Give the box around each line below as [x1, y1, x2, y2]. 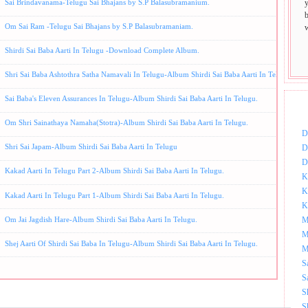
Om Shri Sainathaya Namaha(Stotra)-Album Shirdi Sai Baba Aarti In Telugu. [5, 118, 248, 127]
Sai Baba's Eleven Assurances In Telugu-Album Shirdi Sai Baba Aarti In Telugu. [5, 94, 258, 103]
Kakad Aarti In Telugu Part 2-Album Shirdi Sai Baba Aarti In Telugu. [5, 166, 224, 175]
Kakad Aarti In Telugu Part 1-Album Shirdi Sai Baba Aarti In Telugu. [5, 190, 224, 199]
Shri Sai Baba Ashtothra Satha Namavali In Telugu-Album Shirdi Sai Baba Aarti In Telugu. [5, 70, 292, 79]
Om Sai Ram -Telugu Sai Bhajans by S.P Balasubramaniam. [5, 21, 193, 30]
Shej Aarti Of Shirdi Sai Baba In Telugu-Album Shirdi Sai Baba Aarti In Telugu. [5, 239, 258, 247]
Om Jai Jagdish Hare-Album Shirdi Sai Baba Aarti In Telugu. [5, 214, 197, 223]
